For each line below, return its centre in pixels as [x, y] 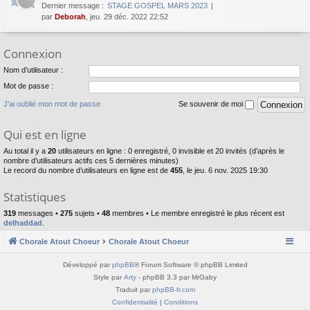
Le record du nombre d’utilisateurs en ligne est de [87, 170]
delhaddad [23, 222]
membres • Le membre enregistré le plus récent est [197, 213]
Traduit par [134, 290]
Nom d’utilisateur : [33, 70]
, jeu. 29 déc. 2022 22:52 [127, 16]
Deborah [70, 16]
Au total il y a [26, 151]
